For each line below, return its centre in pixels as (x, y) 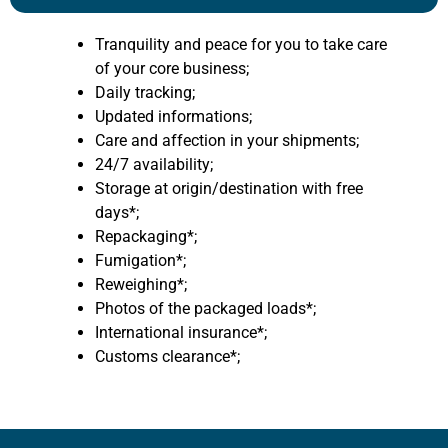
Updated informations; (173, 116)
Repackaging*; (146, 236)
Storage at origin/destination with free (229, 188)
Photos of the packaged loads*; (205, 308)
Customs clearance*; (167, 356)
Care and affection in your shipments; (227, 140)
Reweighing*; (141, 284)
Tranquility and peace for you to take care (241, 44)
